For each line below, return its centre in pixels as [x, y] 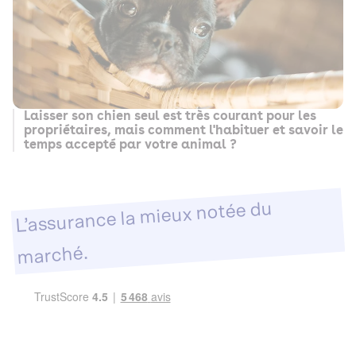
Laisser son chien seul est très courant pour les [170, 115]
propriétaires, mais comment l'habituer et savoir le [184, 130]
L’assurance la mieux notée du [144, 218]
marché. [53, 255]
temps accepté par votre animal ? [132, 144]
